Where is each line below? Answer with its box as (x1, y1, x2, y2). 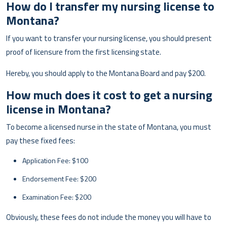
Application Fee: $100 (22, 155, 88, 166)
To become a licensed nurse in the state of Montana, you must (6, 121, 211, 133)
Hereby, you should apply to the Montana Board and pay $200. (6, 67, 206, 79)
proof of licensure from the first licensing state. (6, 46, 161, 58)
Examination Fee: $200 (22, 191, 91, 202)
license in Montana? (6, 99, 111, 118)
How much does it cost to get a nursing (6, 85, 212, 104)
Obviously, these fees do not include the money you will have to (6, 211, 211, 223)
